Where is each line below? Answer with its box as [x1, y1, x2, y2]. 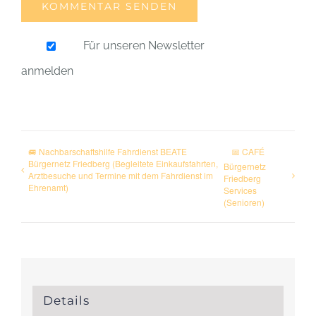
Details [42, 293, 90, 308]
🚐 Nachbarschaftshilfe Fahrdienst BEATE [28, 145, 187, 157]
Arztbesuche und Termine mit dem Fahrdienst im [28, 169, 213, 181]
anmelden [21, 64, 73, 78]
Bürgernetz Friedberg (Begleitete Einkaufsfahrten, [28, 157, 218, 169]
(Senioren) [223, 195, 265, 208]
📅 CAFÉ [231, 145, 265, 157]
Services [223, 183, 257, 196]
